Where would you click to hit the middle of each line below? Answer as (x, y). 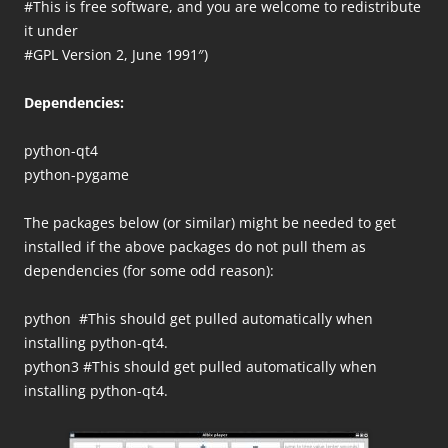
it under (51, 30)
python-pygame (76, 174)
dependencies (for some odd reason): (149, 270)
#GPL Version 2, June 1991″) (116, 54)
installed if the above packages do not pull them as (195, 246)
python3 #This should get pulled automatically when (200, 366)
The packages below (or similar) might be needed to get (210, 222)
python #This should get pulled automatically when (198, 318)
